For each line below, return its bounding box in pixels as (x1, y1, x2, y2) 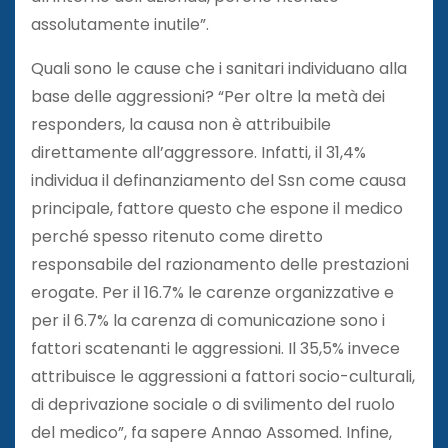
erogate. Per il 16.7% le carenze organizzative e (31, 280, 394, 304)
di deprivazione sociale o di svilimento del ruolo (31, 392, 395, 416)
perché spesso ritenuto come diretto (31, 224, 323, 248)
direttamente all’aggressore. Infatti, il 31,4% (31, 140, 366, 164)
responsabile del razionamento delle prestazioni (31, 252, 409, 276)
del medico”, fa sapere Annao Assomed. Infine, (31, 420, 392, 444)
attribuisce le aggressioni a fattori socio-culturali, (31, 364, 415, 388)
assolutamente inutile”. (31, 12, 209, 36)
